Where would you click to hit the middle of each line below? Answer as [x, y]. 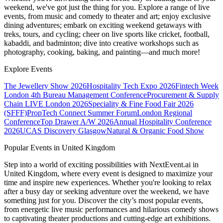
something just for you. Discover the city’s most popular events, [104, 201]
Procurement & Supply [183, 95]
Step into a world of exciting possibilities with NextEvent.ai [98, 165]
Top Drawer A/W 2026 [77, 122]
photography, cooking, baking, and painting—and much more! [102, 52]
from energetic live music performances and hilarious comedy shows [111, 210]
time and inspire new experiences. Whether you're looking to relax [108, 183]
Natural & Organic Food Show [155, 131]
